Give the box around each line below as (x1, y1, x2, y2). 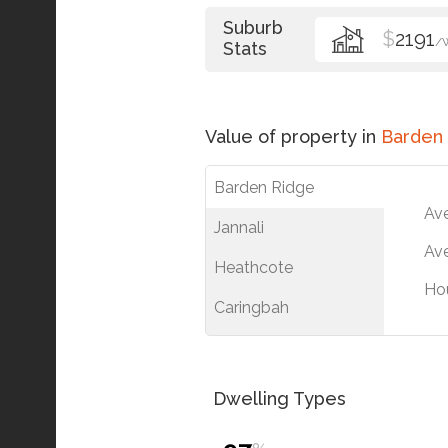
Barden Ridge (214, 178, 314, 197)
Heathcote (214, 258, 293, 277)
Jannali (214, 218, 264, 237)
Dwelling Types (213, 388, 346, 409)
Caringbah (214, 298, 289, 317)
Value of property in (205, 126, 381, 147)
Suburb (223, 17, 283, 38)
